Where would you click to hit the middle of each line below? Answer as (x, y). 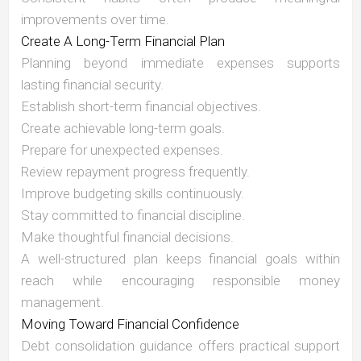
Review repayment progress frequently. (135, 172)
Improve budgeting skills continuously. (133, 194)
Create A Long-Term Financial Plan (123, 41)
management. (62, 303)
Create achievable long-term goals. (123, 129)
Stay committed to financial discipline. (133, 216)
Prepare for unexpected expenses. (122, 150)
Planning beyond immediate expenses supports (180, 63)
